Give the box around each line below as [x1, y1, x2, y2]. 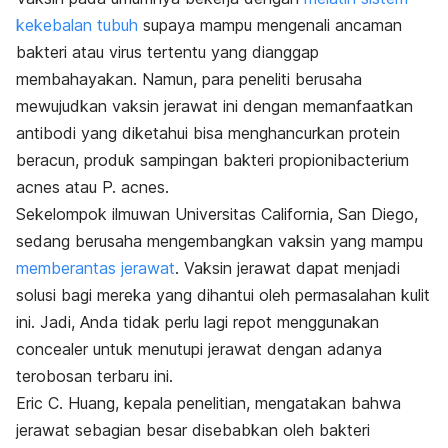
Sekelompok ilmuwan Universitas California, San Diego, [16, 203, 418, 224]
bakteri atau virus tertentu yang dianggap [16, 41, 319, 62]
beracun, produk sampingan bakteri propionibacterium [16, 149, 409, 170]
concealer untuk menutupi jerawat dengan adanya [16, 338, 382, 359]
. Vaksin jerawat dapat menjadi [175, 257, 400, 278]
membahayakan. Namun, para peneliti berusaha [16, 68, 362, 89]
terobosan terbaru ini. [16, 365, 173, 386]
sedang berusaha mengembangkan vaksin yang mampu [16, 230, 423, 251]
